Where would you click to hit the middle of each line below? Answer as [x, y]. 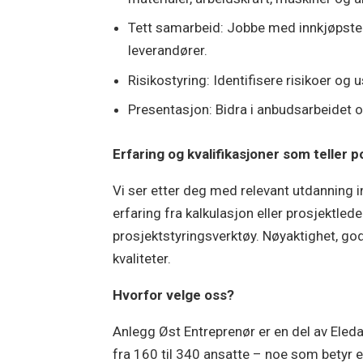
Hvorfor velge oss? [174, 295]
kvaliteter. [142, 258]
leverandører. [168, 51]
